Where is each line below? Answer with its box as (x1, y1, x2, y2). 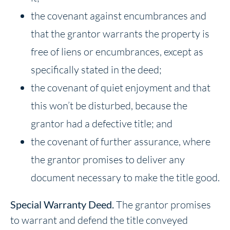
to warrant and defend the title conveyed (10, 213, 188, 226)
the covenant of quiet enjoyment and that (31, 81, 210, 94)
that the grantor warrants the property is (31, 27, 209, 40)
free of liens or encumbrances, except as (31, 45, 203, 58)
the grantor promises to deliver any (31, 152, 185, 166)
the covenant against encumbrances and (31, 9, 206, 22)
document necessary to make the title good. (31, 170, 220, 184)
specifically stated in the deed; (31, 63, 162, 76)
